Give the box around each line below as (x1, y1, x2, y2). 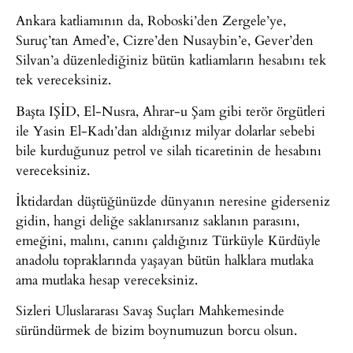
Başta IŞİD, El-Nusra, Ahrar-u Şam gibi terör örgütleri (16, 100, 325, 121)
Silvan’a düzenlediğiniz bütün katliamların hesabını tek (16, 50, 326, 70)
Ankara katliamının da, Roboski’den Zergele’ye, (16, 10, 286, 31)
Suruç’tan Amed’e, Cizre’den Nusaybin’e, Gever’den (16, 30, 314, 50)
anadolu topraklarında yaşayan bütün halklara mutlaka (16, 250, 314, 270)
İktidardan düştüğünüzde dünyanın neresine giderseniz (16, 191, 330, 211)
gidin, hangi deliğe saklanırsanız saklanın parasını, (16, 210, 299, 231)
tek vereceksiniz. (16, 69, 111, 90)
